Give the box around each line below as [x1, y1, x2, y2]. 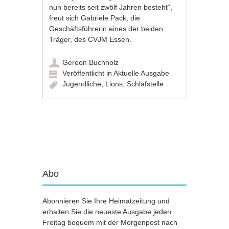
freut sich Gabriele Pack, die [49, 14, 141, 22]
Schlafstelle [127, 80, 164, 88]
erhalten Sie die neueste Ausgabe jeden [42, 208, 171, 216]
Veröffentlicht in [62, 69, 114, 77]
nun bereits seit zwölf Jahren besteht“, [49, 3, 173, 11]
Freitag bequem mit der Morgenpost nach [42, 218, 177, 226]
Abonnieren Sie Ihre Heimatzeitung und [42, 197, 170, 205]
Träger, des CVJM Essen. [49, 35, 132, 43]
